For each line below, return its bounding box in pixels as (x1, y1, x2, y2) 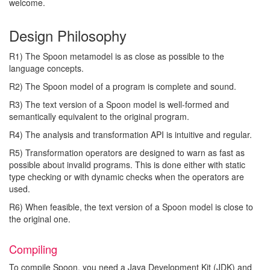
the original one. (9, 213, 71, 225)
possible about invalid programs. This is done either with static (9, 159, 245, 171)
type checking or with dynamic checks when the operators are (9, 171, 244, 183)
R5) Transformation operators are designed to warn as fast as (9, 146, 245, 159)
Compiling (9, 241, 57, 257)
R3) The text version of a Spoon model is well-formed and (9, 98, 229, 110)
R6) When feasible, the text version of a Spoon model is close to (9, 201, 253, 213)
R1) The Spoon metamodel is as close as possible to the (9, 50, 224, 62)
